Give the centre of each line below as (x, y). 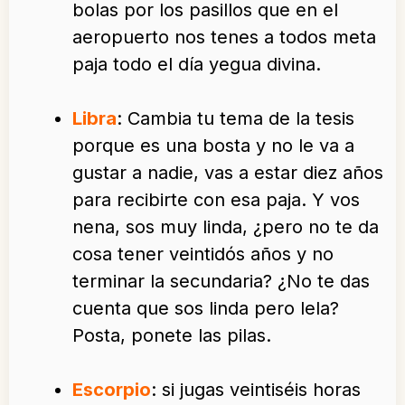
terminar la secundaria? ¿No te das (221, 282)
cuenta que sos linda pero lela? (206, 309)
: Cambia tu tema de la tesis (235, 119)
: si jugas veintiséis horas (256, 390)
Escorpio (112, 390)
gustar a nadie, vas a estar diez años (228, 173)
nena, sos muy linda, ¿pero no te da (226, 227)
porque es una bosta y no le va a (213, 146)
